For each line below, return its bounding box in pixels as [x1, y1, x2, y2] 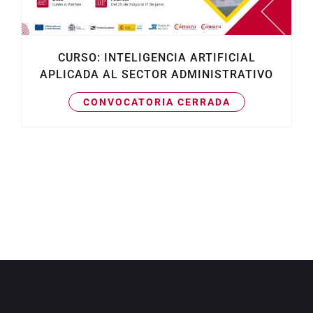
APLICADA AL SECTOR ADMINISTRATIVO [40, 68, 273, 82]
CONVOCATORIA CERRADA [82, 96, 231, 108]
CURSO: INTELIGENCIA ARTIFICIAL [57, 51, 256, 65]
